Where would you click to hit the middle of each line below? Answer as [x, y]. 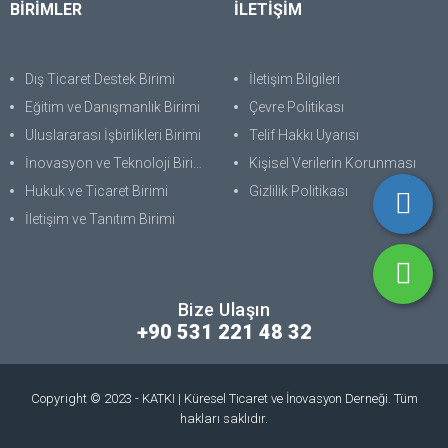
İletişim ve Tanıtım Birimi [100, 219]
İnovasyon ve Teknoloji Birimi [109, 163]
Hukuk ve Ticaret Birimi [96, 191]
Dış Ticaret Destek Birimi [100, 79]
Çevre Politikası [296, 107]
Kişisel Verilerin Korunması [332, 163]
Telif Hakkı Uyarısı [304, 135]
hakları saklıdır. [224, 418]
